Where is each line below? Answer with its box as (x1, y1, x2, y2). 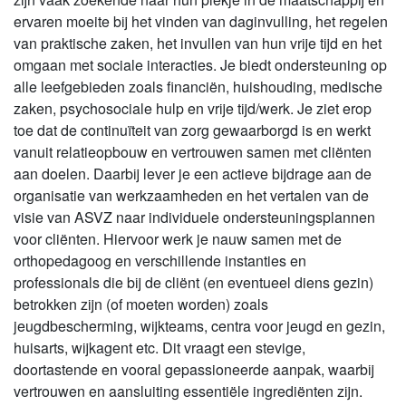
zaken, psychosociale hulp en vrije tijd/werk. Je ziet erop (14, 98, 372, 120)
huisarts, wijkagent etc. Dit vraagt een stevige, (14, 337, 305, 359)
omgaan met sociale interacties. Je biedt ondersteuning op (14, 54, 387, 76)
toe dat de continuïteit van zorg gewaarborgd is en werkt (14, 120, 371, 141)
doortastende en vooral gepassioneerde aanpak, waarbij (14, 359, 374, 381)
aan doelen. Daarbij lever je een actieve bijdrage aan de (14, 163, 372, 185)
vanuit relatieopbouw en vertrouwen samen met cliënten (14, 141, 372, 163)
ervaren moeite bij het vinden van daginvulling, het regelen (14, 11, 388, 33)
